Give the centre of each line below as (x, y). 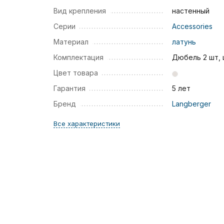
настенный (190, 11)
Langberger (191, 104)
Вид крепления (79, 11)
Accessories (192, 26)
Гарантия (69, 88)
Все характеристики (86, 123)
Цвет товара (75, 73)
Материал (71, 42)
